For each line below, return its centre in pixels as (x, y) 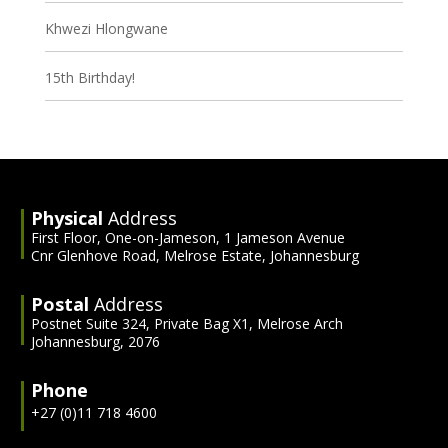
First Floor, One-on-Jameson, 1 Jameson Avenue (188, 237)
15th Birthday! (89, 77)
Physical (70, 217)
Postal (63, 303)
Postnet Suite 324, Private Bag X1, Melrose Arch (187, 323)
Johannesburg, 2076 (96, 341)
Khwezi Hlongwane (106, 28)
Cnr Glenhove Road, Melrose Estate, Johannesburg (195, 255)
